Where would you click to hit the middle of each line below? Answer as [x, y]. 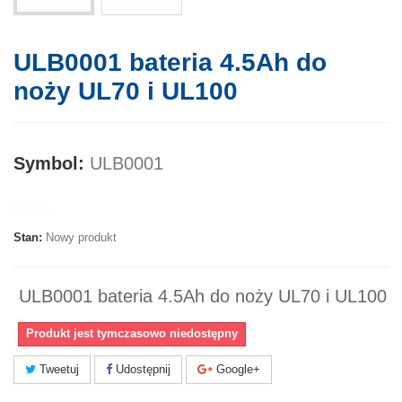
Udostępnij [141, 370]
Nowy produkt [81, 238]
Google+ [236, 370]
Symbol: [49, 164]
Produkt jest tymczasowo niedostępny [132, 334]
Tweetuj [57, 370]
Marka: [32, 208]
